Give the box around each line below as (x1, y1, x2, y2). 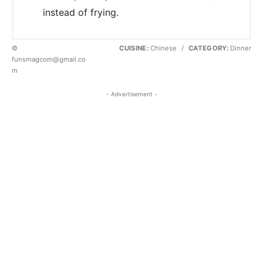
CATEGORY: (188, 43, 228, 52)
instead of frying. (43, 6, 119, 18)
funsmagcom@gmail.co (12, 55, 86, 63)
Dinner (228, 43, 251, 52)
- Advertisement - (106, 90, 157, 97)
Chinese (148, 43, 178, 52)
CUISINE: (119, 43, 149, 52)
